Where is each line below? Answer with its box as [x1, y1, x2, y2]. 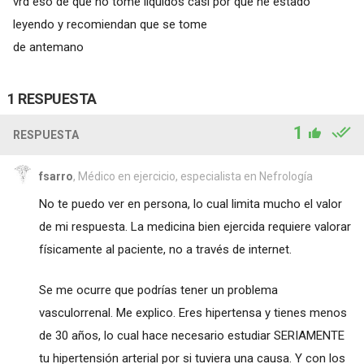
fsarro [38, 169, 73, 183]
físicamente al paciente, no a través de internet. [38, 241, 292, 257]
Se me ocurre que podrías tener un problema [38, 282, 278, 297]
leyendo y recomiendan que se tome [12, 16, 207, 32]
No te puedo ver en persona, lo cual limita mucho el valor [38, 196, 342, 211]
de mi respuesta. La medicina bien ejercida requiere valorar [38, 219, 351, 234]
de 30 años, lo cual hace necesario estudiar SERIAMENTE [38, 327, 344, 343]
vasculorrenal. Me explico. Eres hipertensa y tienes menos [38, 305, 347, 320]
